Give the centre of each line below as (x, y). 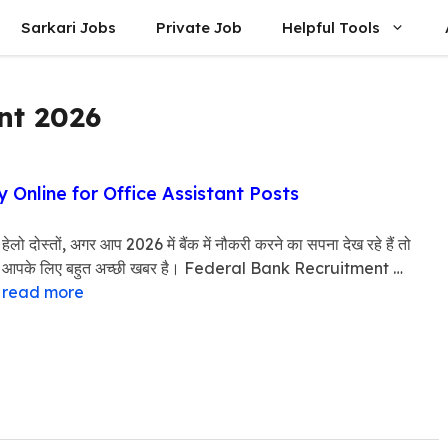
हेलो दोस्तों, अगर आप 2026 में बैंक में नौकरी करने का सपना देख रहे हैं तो (206, 244)
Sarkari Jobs (68, 27)
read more (43, 292)
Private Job (199, 27)
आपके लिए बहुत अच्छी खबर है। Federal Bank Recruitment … (202, 268)
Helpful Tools (331, 27)
